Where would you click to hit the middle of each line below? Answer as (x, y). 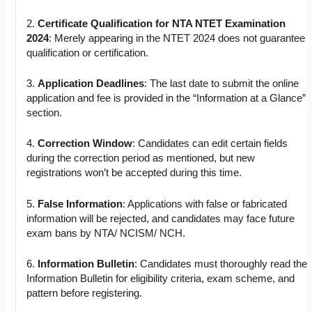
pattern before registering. (85, 293)
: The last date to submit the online (222, 83)
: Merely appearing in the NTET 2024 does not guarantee (177, 38)
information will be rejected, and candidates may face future (161, 218)
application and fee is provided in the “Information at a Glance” (166, 98)
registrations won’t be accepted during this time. (134, 173)
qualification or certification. (88, 53)
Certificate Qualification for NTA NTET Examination (162, 23)
